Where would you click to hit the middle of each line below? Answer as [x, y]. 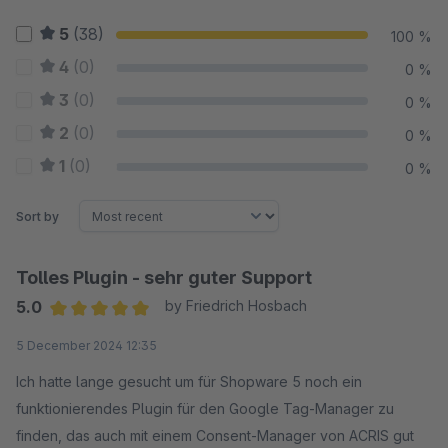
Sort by [37, 216]
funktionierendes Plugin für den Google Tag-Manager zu [205, 408]
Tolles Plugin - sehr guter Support [164, 277]
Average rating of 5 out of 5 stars [168, 333]
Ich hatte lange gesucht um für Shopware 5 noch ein [189, 381]
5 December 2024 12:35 [86, 345]
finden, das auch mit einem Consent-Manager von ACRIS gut [215, 435]
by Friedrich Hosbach [235, 305]
